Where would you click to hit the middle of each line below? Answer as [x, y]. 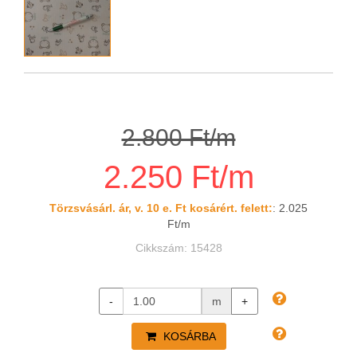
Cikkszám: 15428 [178, 248]
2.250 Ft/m [178, 177]
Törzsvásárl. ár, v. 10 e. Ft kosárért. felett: [161, 208]
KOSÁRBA [188, 337]
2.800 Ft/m [178, 138]
